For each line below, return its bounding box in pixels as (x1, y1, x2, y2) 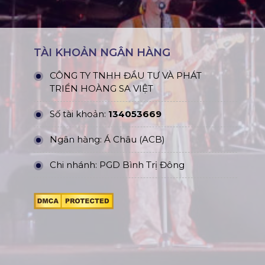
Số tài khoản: (50, 108, 109, 120)
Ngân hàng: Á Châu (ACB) (50, 134, 166, 146)
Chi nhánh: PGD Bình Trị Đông (50, 159, 185, 171)
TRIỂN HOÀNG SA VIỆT (50, 83, 156, 95)
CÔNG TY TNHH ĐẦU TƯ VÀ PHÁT (50, 70, 202, 82)
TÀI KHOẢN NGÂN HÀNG (34, 46, 171, 60)
